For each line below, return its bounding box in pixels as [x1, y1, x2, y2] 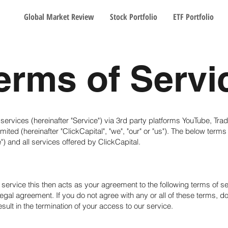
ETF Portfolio [173, 11, 214, 22]
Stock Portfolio [109, 11, 157, 22]
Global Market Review [23, 11, 94, 22]
